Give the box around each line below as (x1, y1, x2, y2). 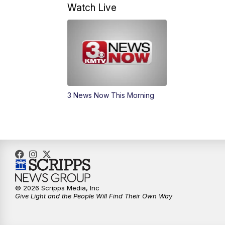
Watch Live (67, 2, 117, 14)
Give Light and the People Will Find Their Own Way (15, 192, 172, 200)
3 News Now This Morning (67, 91, 155, 100)
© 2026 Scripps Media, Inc (15, 184, 99, 192)
